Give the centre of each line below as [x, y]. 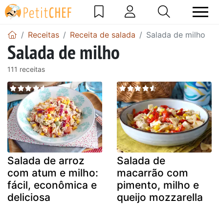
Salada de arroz [46, 161]
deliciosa [29, 197]
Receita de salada [103, 34]
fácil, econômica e [52, 185]
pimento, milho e [158, 185]
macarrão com [153, 173]
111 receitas [26, 69]
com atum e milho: [53, 173]
